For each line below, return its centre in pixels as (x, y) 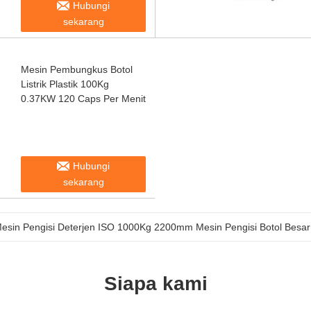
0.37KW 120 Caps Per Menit (83, 99)
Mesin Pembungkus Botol (77, 69)
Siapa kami (155, 284)
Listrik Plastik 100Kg (65, 84)
